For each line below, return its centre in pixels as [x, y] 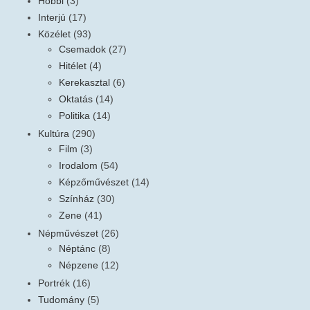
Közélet [54, 34]
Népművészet [68, 234]
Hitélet [73, 66]
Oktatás [76, 99]
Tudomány [61, 300]
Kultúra [54, 134]
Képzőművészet [94, 182]
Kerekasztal [84, 83]
